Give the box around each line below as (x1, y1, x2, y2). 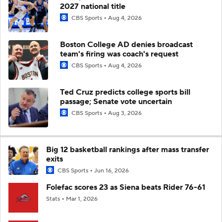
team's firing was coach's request (60, 49, 178, 59)
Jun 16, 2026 (94, 166, 129, 174)
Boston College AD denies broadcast (60, 39, 193, 50)
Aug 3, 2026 (108, 109, 142, 117)
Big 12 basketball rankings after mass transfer (46, 144, 209, 155)
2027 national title (60, 1, 125, 11)
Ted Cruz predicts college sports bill (60, 87, 190, 97)
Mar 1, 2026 (66, 195, 98, 203)
